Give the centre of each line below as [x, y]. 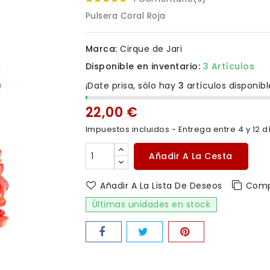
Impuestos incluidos [128, 129]
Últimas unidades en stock [151, 204]
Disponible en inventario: [143, 66]
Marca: [101, 49]
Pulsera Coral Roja [125, 16]
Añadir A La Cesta [191, 156]
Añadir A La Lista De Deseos [161, 185]
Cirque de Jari [151, 49]
